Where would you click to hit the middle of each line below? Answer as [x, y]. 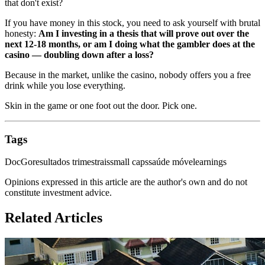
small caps [129, 162]
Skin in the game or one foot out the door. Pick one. [101, 105]
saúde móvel [172, 162]
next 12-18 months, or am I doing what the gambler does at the [130, 44]
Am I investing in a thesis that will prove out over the [144, 33]
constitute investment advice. [58, 193]
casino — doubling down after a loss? [79, 54]
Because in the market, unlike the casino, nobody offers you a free [128, 75]
